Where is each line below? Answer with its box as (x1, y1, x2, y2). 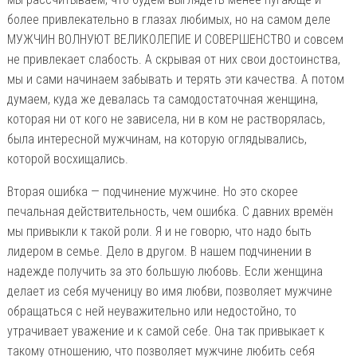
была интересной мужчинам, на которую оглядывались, (6, 131, 307, 147)
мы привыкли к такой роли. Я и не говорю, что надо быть (6, 223, 312, 239)
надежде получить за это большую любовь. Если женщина (6, 263, 323, 279)
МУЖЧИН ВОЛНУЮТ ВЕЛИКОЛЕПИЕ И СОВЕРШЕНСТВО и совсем (6, 31, 343, 47)
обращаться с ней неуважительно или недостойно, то (6, 303, 296, 319)
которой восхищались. (6, 151, 128, 167)
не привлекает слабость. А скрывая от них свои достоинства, (6, 51, 340, 67)
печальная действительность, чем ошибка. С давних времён (6, 203, 333, 219)
